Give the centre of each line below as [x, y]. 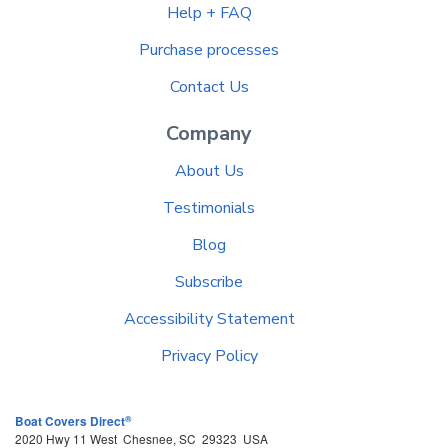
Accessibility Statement [209, 319]
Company [209, 134]
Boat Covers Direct [70, 422]
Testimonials [209, 208]
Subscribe [209, 282]
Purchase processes [209, 50]
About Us [209, 171]
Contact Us [209, 87]
